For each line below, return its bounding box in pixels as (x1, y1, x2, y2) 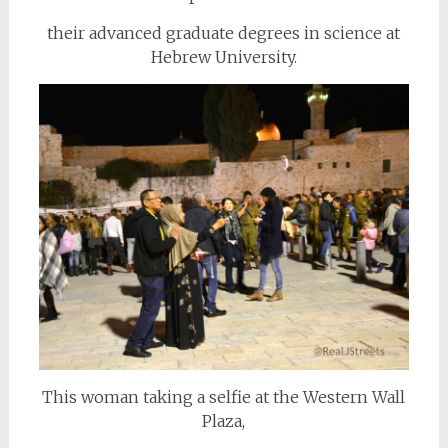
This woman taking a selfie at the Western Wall (42, 387, 406, 408)
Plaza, (202, 411, 246, 432)
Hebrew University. (150, 47, 297, 68)
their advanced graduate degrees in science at (47, 23, 401, 44)
